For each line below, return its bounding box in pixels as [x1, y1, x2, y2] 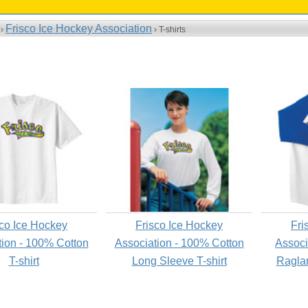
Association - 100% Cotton [114, 237, 244, 249]
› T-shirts [152, 25, 186, 34]
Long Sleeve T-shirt [131, 255, 227, 267]
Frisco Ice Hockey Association [5, 23, 152, 34]
